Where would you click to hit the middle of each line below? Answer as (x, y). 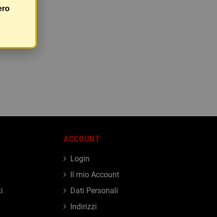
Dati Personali (94, 191)
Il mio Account (94, 175)
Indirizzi (83, 207)
